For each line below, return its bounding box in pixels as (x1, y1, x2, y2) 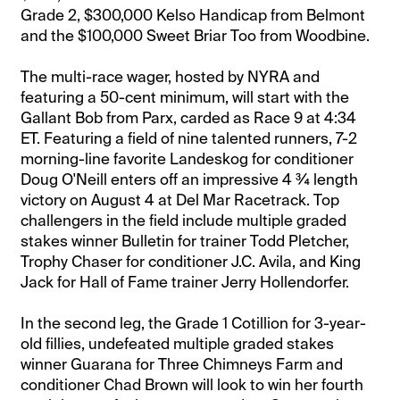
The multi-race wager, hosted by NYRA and (21, 66, 321, 87)
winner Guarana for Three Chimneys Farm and (21, 354, 344, 374)
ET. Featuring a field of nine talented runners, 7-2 (21, 128, 358, 148)
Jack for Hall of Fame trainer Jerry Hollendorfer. (21, 271, 350, 292)
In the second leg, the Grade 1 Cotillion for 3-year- (21, 312, 367, 333)
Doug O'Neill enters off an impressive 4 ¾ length (21, 169, 359, 189)
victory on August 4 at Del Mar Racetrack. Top (21, 189, 340, 210)
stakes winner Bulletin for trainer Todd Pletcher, (21, 230, 350, 251)
